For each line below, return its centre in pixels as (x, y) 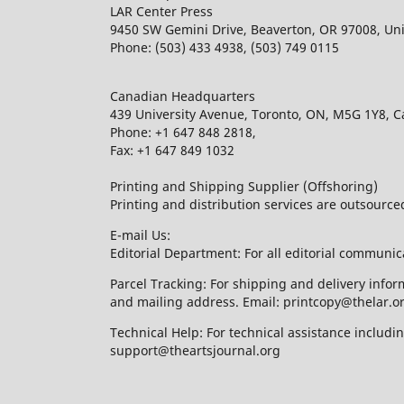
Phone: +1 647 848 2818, (183, 133)
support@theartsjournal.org (195, 351)
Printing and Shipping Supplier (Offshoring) (244, 187)
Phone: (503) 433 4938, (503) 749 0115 (225, 48)
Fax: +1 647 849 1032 (172, 151)
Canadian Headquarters (183, 96)
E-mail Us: (140, 235)
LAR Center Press (161, 12)
